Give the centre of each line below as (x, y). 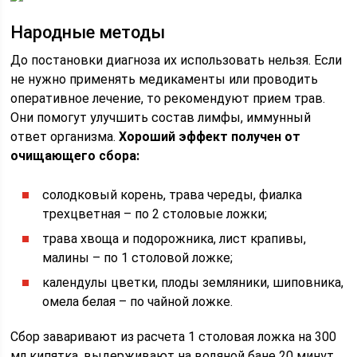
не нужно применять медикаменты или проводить (165, 79)
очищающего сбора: (75, 156)
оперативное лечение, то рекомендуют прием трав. (168, 98)
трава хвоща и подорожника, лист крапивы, (175, 239)
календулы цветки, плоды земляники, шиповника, (193, 282)
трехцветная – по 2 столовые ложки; (155, 214)
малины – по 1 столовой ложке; (138, 258)
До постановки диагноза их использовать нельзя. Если (177, 60)
